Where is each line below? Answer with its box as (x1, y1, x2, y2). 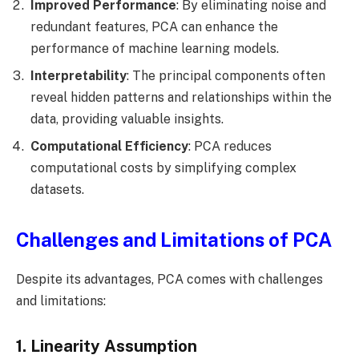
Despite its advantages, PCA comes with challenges (16, 272, 323, 288)
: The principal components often (127, 68, 325, 84)
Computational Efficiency (30, 139, 188, 155)
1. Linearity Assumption (16, 336, 197, 356)
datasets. (30, 182, 84, 198)
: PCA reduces (188, 139, 272, 155)
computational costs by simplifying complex (30, 160, 296, 176)
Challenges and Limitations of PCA (16, 228, 332, 252)
